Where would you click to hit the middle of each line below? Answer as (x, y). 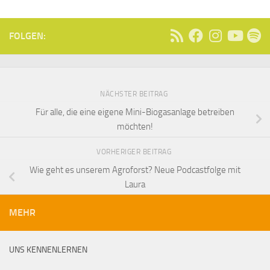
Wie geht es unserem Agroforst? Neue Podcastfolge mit (135, 170)
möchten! (135, 126)
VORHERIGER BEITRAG (135, 152)
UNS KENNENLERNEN (48, 250)
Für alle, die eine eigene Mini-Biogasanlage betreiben (135, 112)
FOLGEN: (27, 36)
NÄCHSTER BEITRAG (135, 94)
